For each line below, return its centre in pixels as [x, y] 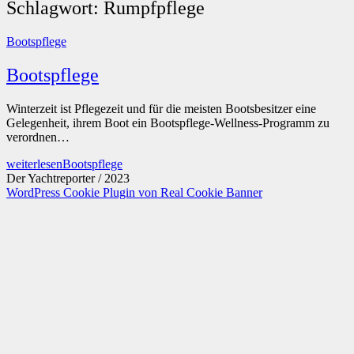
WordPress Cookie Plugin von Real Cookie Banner [134, 192]
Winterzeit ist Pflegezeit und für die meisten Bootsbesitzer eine [161, 108]
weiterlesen [34, 164]
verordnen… [38, 137]
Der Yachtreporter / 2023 [68, 178]
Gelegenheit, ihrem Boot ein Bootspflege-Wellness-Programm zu [168, 122]
